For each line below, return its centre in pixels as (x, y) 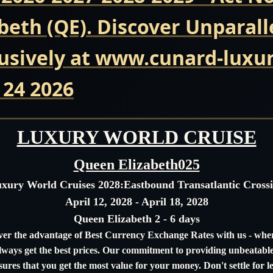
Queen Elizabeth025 (136, 164)
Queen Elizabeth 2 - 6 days (136, 218)
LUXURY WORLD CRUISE (136, 137)
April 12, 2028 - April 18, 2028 (136, 201)
